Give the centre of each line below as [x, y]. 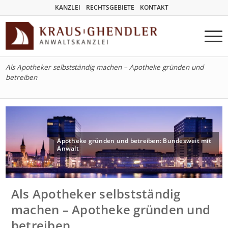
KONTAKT [154, 7]
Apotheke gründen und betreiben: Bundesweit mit [134, 140]
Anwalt [68, 148]
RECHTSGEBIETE [110, 7]
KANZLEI [67, 7]
